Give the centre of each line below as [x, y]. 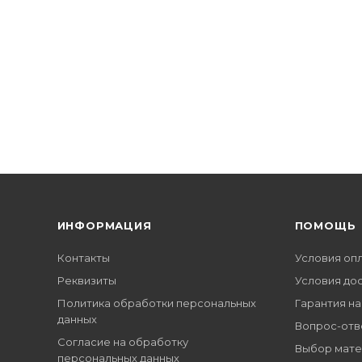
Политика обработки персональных [156, 303]
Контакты [83, 258]
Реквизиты [86, 280]
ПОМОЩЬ [325, 225]
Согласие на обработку [122, 342]
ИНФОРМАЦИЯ [104, 225]
